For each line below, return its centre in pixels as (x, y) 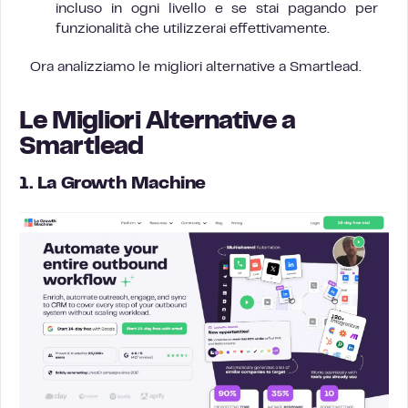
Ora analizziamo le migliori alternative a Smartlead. (196, 67)
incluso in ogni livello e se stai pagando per (217, 9)
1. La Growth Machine (112, 184)
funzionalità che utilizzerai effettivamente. (193, 29)
